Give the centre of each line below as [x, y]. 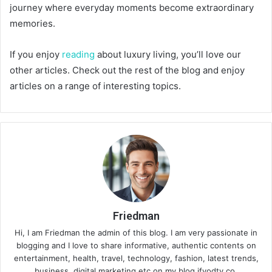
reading [78, 55]
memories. [32, 24]
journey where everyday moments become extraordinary [132, 8]
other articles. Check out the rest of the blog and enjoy [127, 70]
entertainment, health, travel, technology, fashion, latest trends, [136, 258]
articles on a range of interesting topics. [95, 86]
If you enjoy [36, 55]
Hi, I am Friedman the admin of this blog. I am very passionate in [136, 233]
